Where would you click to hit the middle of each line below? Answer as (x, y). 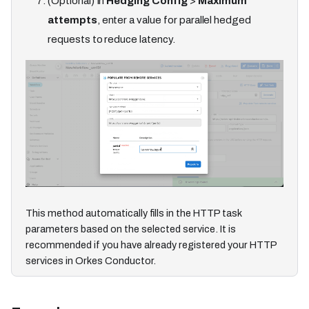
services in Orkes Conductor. (91, 260)
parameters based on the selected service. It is (131, 229)
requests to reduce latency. (111, 39)
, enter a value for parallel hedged (174, 20)
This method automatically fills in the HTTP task (134, 213)
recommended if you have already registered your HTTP (151, 245)
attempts (72, 20)
